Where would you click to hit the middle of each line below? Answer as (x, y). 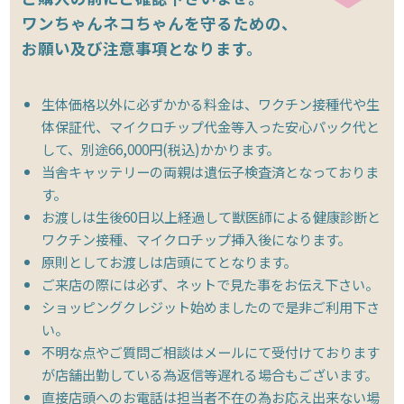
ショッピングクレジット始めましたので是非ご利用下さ (211, 307)
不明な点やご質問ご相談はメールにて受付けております (211, 352)
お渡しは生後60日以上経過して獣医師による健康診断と (211, 217)
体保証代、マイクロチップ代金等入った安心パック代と (211, 127)
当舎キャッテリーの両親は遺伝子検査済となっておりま (211, 172)
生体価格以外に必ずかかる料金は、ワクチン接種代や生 (211, 104)
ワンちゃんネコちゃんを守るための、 (159, 23)
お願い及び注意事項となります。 (142, 49)
